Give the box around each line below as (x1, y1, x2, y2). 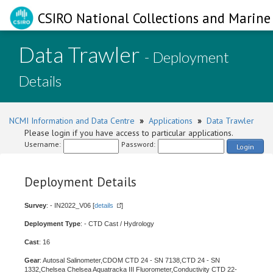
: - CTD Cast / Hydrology (80, 220, 154, 227)
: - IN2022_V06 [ (46, 202, 94, 209)
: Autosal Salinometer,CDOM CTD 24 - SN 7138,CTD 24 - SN (40, 257, 220, 264)
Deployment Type (24, 220, 80, 227)
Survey (24, 202, 46, 209)
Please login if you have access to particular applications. (24, 127, 233, 138)
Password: (121, 140, 155, 149)
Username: (24, 140, 61, 149)
